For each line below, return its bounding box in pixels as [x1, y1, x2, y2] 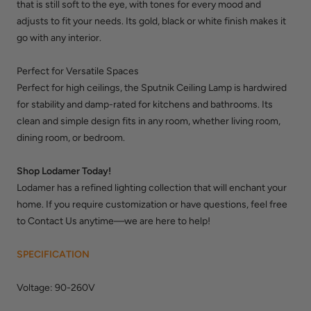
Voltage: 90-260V [17, 282, 95, 294]
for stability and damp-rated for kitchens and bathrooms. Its [17, 99, 273, 111]
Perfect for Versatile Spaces [17, 65, 139, 78]
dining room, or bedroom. [17, 132, 125, 144]
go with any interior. [17, 32, 101, 44]
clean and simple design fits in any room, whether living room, [17, 115, 280, 128]
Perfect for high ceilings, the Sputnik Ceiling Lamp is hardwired [17, 82, 287, 94]
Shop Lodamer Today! [17, 165, 111, 178]
